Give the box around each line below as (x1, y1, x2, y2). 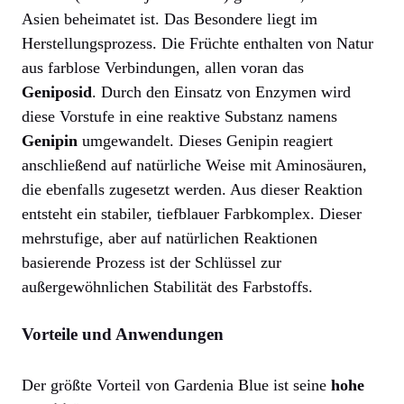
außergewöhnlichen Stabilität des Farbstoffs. (22, 278, 313, 297)
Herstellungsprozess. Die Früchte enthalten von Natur (22, 34, 373, 53)
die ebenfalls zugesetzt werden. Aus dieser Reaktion (22, 180, 363, 199)
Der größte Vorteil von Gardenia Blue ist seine (22, 376, 331, 395)
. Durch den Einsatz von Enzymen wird (92, 83, 351, 102)
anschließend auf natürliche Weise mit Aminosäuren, (22, 156, 367, 175)
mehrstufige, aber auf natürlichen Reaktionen (22, 229, 317, 248)
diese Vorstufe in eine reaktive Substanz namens (22, 107, 337, 126)
